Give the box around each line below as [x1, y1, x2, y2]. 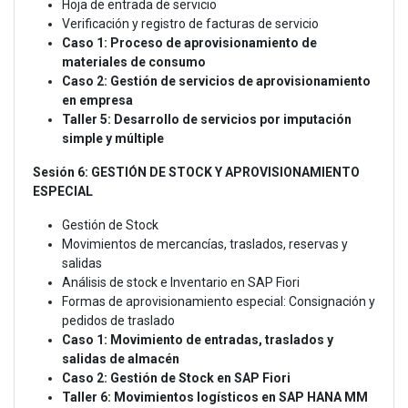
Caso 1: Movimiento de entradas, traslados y [62, 332, 333, 348]
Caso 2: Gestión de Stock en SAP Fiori [62, 371, 291, 386]
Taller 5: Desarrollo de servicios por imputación [62, 112, 352, 127]
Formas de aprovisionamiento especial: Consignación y [62, 294, 375, 310]
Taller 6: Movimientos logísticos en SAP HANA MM [62, 390, 368, 405]
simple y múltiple [62, 131, 164, 147]
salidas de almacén [62, 352, 179, 367]
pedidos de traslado [62, 313, 175, 329]
